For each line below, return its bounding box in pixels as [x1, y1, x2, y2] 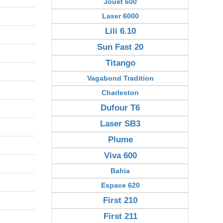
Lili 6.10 [105, 26, 136, 36]
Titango [105, 58, 135, 68]
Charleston [102, 89, 139, 97]
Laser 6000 [102, 12, 139, 20]
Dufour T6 [101, 103, 140, 112]
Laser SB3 [100, 119, 141, 128]
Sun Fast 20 [97, 42, 144, 52]
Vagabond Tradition [87, 74, 154, 82]
